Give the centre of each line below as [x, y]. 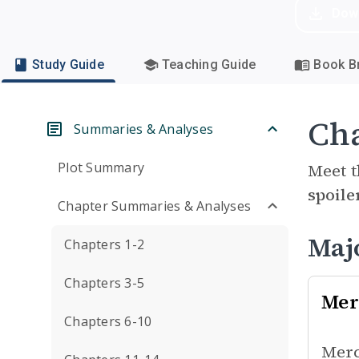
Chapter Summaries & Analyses [154, 206]
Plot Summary [101, 167]
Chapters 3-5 [104, 283]
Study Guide [68, 65]
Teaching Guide [209, 65]
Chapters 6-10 [108, 321]
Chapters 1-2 [104, 244]
